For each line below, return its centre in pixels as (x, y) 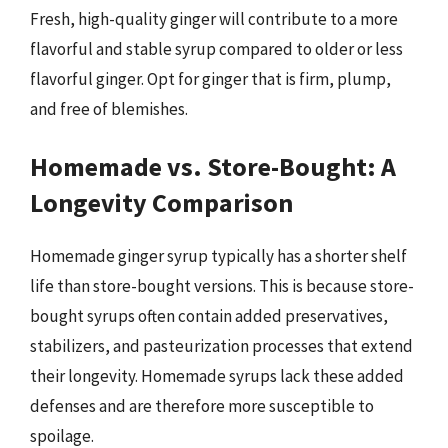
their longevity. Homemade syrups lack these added (217, 376)
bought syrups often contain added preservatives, (209, 316)
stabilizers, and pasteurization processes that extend (221, 346)
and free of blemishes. (109, 108)
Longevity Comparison (161, 202)
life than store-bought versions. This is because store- (222, 286)
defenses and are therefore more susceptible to (202, 406)
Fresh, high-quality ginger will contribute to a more (214, 18)
